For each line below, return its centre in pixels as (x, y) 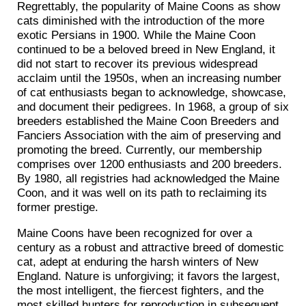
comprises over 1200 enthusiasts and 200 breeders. (150, 164)
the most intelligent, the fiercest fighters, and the (140, 290)
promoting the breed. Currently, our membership (139, 149)
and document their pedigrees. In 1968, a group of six (153, 106)
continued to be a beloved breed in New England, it (146, 49)
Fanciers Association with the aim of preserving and (149, 135)
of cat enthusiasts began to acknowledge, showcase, (152, 92)
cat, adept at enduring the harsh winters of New (138, 261)
